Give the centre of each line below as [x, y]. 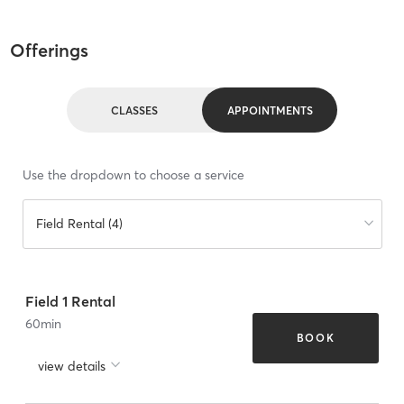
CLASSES [134, 110]
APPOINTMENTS [270, 110]
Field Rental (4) [79, 224]
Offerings [49, 50]
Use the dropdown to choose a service [133, 175]
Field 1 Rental [70, 301]
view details [72, 366]
